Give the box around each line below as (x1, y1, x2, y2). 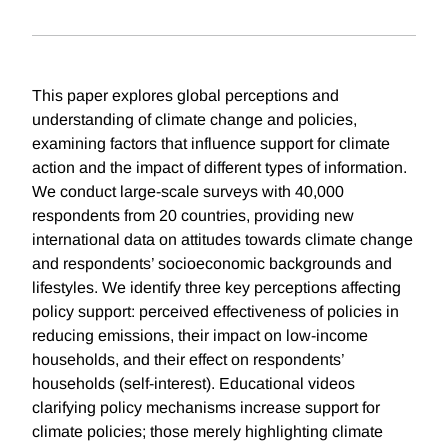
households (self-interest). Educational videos (32, 375, 355, 393)
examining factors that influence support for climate (32, 135, 390, 153)
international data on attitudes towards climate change (32, 231, 413, 249)
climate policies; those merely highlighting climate (32, 423, 383, 441)
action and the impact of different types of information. (32, 159, 407, 177)
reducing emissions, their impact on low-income (32, 327, 368, 345)
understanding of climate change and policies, (32, 111, 357, 129)
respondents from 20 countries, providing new (32, 207, 354, 225)
